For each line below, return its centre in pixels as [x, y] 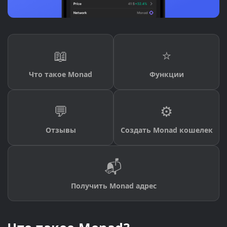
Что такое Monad [61, 74]
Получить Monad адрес [113, 186]
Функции [166, 74]
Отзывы [61, 130]
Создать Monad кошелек [166, 130]
